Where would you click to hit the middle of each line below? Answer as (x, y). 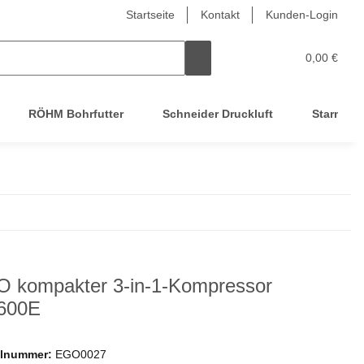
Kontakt (220, 15)
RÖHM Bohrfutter (76, 114)
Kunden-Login (302, 15)
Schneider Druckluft (218, 114)
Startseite (150, 15)
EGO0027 (81, 355)
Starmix (333, 114)
